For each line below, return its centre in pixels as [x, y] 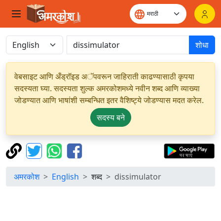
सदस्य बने [110, 117]
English [65, 177]
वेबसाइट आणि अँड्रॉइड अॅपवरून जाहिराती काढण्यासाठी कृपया [104, 76]
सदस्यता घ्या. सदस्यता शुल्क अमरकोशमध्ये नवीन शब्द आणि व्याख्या [107, 88]
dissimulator [138, 177]
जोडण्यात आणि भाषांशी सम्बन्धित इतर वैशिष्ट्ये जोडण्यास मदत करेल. [109, 100]
